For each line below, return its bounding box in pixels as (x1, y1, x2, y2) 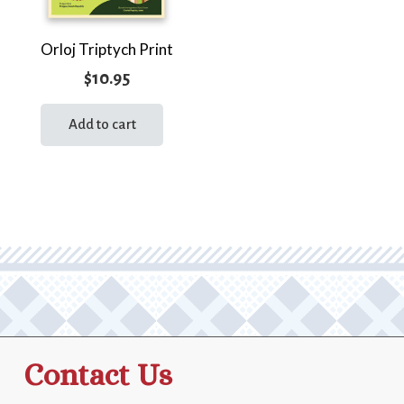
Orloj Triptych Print (40, 40, 173, 60)
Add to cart (68, 116, 136, 133)
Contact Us (23, 357, 172, 392)
